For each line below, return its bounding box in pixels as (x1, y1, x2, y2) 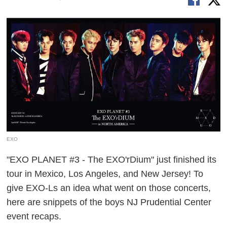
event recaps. (7, 211, 62, 221)
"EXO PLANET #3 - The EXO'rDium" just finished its (7, 154, 217, 165)
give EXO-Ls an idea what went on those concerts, (7, 182, 211, 193)
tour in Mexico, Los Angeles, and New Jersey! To (7, 168, 204, 179)
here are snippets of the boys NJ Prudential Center (7, 197, 212, 207)
